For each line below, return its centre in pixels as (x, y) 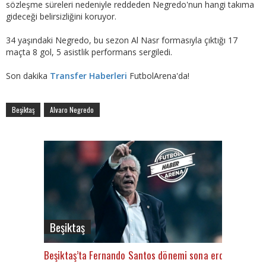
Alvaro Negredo (72, 109)
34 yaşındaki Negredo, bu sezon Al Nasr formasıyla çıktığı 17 (122, 40)
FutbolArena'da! (158, 75)
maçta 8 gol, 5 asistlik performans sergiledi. (89, 52)
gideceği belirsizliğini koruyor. (61, 16)
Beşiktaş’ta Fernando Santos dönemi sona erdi (135, 255)
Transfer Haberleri (88, 75)
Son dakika (28, 75)
